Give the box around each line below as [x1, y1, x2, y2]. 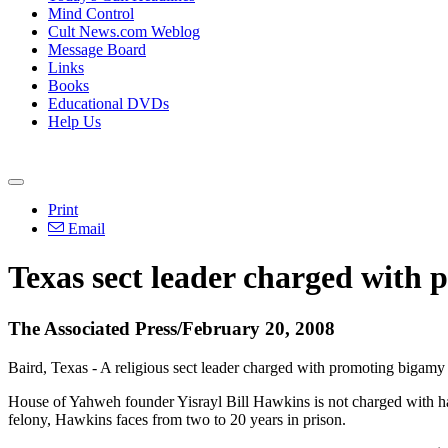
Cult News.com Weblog [48, 23, 200, 40]
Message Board [48, 41, 146, 58]
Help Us [48, 113, 101, 130]
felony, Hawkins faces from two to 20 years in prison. [8, 410, 346, 428]
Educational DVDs [48, 95, 169, 112]
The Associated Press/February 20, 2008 [8, 317, 335, 339]
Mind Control [48, 5, 134, 22]
